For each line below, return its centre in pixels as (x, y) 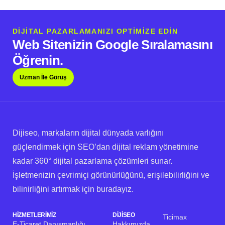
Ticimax (175, 217)
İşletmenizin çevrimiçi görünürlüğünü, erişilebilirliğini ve (111, 175)
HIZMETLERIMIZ (34, 215)
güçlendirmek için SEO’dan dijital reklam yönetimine (105, 147)
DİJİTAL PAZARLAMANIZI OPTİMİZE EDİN (95, 31)
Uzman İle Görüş (43, 77)
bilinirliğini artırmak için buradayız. (73, 189)
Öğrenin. (38, 60)
